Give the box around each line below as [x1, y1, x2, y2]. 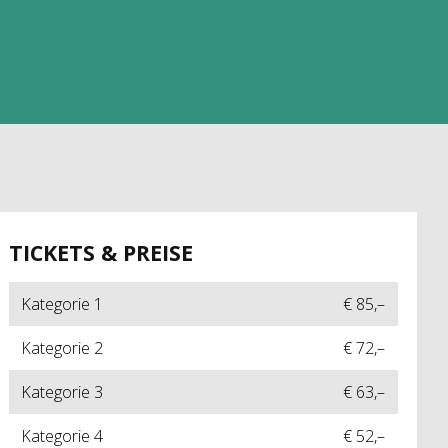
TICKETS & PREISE [8, 237, 193, 267]
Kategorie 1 [21, 293, 104, 316]
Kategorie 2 [21, 337, 104, 360]
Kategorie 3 [21, 381, 104, 404]
